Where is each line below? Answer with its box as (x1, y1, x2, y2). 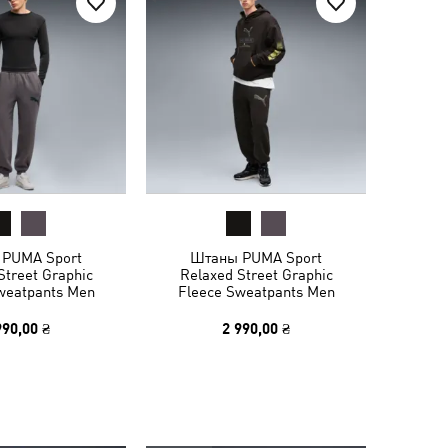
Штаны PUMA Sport (190, 249, 322, 266)
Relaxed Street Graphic (179, 266, 333, 283)
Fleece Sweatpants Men (177, 283, 335, 300)
